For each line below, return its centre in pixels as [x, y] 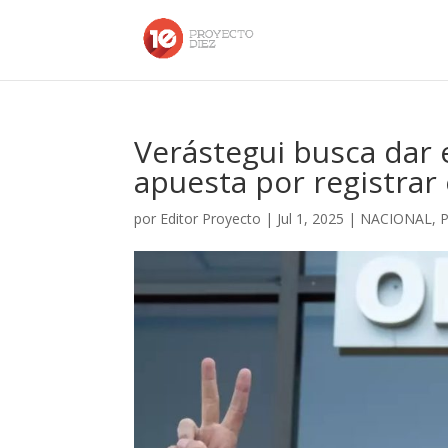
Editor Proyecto [211, 218]
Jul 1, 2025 [311, 218]
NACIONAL [396, 218]
